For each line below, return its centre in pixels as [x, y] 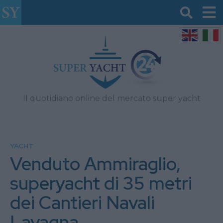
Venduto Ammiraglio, [95, 164]
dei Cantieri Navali [82, 203]
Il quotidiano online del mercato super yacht [111, 98]
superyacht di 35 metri [101, 183]
